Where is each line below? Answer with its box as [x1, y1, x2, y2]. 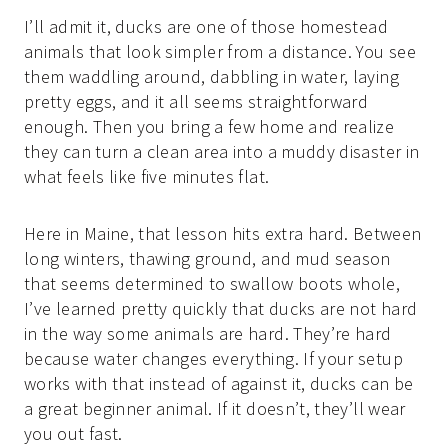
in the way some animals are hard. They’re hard [24, 322, 392, 346]
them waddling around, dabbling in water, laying [24, 65, 399, 89]
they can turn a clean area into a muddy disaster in [24, 140, 420, 164]
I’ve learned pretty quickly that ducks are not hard [24, 297, 418, 321]
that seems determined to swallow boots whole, [24, 272, 401, 296]
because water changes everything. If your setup [24, 347, 403, 371]
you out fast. [24, 422, 123, 446]
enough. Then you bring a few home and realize [24, 115, 395, 139]
